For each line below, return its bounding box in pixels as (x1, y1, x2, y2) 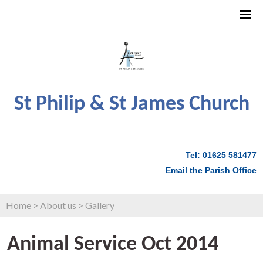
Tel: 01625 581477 (186, 150, 257, 160)
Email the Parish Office (166, 165, 257, 175)
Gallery (85, 199, 114, 211)
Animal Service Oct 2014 (7, 234, 218, 255)
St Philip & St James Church (14, 93, 249, 115)
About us (40, 199, 76, 211)
